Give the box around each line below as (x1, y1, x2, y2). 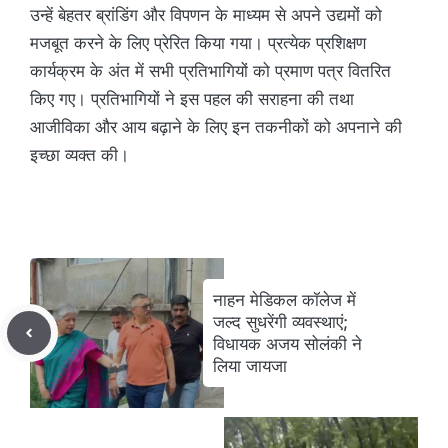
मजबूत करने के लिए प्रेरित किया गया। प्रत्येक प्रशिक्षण (30, 32, 366, 53)
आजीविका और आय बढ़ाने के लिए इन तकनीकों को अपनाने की (30, 116, 402, 137)
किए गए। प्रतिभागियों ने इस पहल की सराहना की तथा (30, 88, 354, 109)
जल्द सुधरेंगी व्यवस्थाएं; (213, 311, 348, 332)
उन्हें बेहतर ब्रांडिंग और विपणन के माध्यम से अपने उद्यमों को (30, 4, 382, 25)
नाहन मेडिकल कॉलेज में (213, 289, 356, 310)
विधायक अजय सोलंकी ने (213, 333, 362, 354)
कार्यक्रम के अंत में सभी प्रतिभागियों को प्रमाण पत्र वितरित (30, 60, 391, 81)
